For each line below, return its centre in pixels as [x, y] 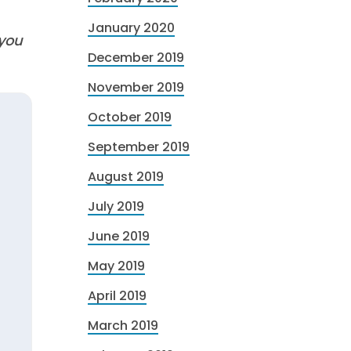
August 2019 [126, 177]
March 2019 [123, 326]
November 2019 [136, 87]
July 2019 [116, 206]
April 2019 [117, 296]
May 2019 [116, 266]
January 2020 [131, 28]
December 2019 [136, 58]
